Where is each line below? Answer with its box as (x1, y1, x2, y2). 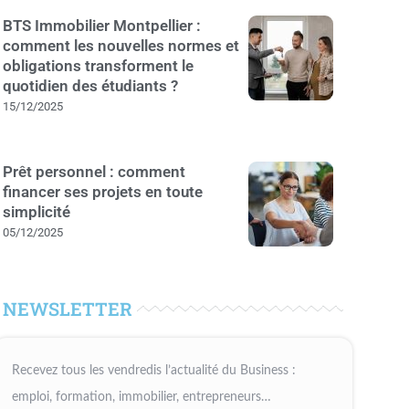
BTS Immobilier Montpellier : (2, 16, 201, 35)
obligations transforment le (2, 57, 194, 75)
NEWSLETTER (2, 297, 132, 320)
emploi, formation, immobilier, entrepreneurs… (11, 391, 271, 404)
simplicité (2, 202, 70, 221)
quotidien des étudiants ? (2, 77, 178, 95)
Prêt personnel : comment (2, 162, 185, 181)
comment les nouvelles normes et (2, 37, 239, 55)
